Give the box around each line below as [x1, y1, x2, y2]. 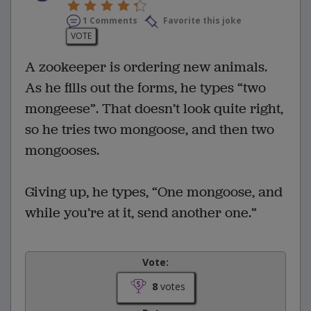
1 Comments [83, 14, 137, 26]
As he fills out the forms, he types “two [25, 78, 266, 97]
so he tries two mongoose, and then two [25, 119, 274, 139]
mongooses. [25, 140, 99, 160]
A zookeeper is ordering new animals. [25, 57, 267, 76]
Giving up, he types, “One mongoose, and [25, 182, 283, 201]
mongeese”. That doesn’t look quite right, [25, 99, 283, 118]
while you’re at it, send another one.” [25, 203, 257, 222]
